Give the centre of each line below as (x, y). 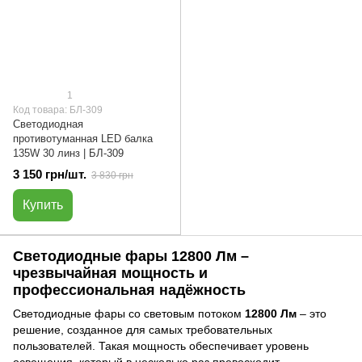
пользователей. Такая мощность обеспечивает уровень (161, 346)
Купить (43, 204)
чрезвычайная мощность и (110, 273)
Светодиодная (48, 124)
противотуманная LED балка (83, 139)
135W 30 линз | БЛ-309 (68, 153)
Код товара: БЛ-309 (58, 110)
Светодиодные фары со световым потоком (129, 314)
